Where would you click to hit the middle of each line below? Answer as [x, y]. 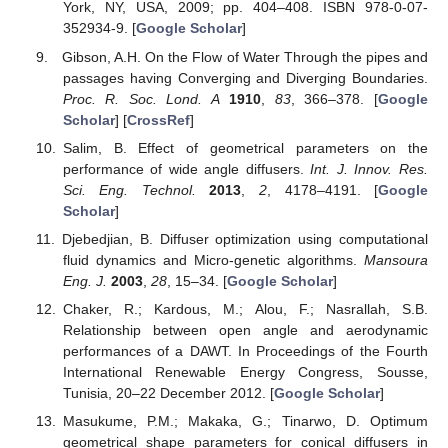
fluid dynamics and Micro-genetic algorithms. [213, 259]
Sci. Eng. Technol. [129, 189]
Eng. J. [84, 280]
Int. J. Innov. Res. [369, 168]
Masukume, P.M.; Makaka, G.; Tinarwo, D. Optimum [245, 421]
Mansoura [396, 259]
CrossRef [158, 119]
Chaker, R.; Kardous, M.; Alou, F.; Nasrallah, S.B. [245, 308]
